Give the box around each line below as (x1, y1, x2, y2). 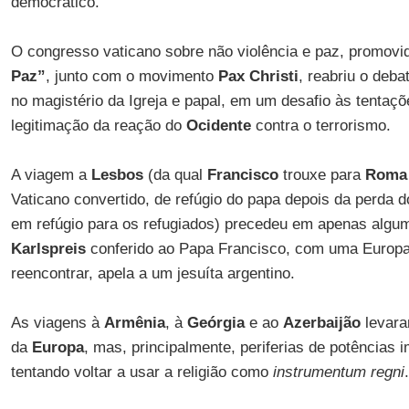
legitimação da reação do (10, 117, 186, 134)
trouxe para (278, 166, 365, 184)
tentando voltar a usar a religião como (10, 363, 273, 381)
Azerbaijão (282, 314, 361, 331)
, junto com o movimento (45, 68, 218, 85)
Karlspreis (10, 240, 86, 257)
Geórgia (186, 314, 245, 331)
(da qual (142, 166, 207, 184)
